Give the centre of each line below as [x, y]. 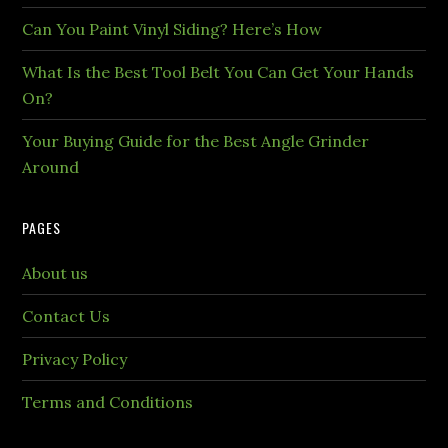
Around [51, 166]
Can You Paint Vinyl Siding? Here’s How [172, 28]
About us [55, 272]
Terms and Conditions [108, 401]
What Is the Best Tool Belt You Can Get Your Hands [218, 71]
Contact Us [66, 315]
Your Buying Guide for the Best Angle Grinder [196, 140]
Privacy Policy [75, 358]
